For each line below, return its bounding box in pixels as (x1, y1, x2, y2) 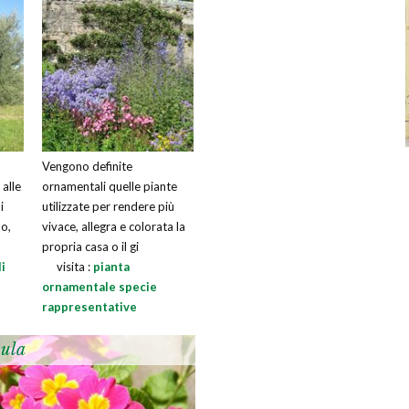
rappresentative (42, 299, 137, 314)
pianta (93, 259, 130, 274)
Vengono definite (42, 159, 132, 173)
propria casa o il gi (42, 239, 139, 254)
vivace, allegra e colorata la (42, 219, 185, 234)
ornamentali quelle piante (42, 179, 177, 194)
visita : (57, 259, 93, 274)
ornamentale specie (42, 279, 157, 294)
